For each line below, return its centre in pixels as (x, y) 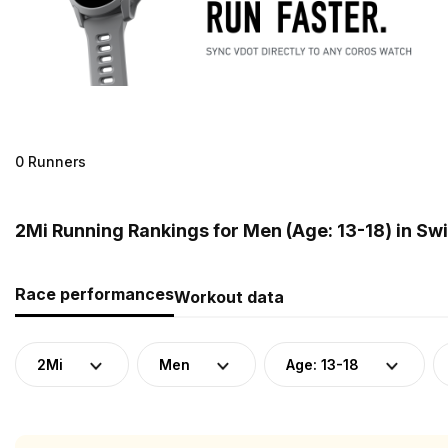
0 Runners (50, 161)
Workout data (229, 296)
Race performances (94, 293)
